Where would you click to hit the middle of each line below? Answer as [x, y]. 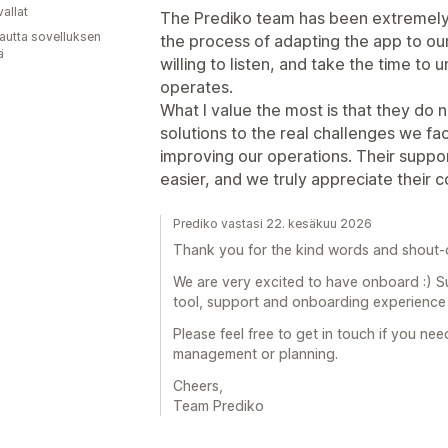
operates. [196, 86]
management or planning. [255, 353]
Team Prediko [218, 405]
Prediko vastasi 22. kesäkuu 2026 [272, 223]
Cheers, [198, 385]
